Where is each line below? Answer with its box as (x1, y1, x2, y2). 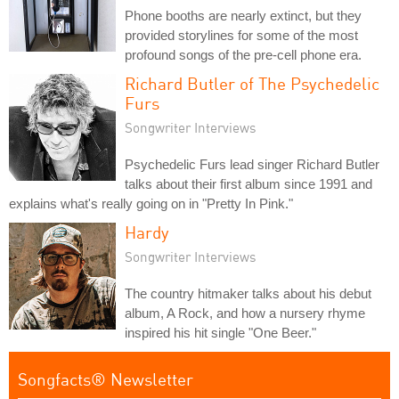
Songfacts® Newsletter (18, 369, 193, 389)
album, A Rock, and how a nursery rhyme (125, 305, 365, 321)
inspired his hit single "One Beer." (125, 325, 316, 340)
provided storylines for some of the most (125, 28, 358, 43)
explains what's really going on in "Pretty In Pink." (9, 196, 293, 211)
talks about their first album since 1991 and (125, 176, 372, 191)
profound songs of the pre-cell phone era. (125, 47, 362, 62)
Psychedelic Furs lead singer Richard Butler (125, 157, 379, 172)
